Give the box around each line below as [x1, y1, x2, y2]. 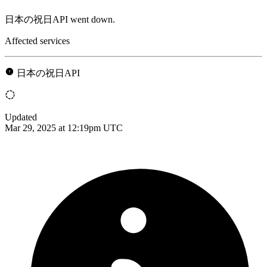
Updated [5, 111, 37, 122]
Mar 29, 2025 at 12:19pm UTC [5, 122, 123, 133]
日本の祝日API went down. [5, 14, 115, 24]
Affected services [5, 35, 70, 46]
